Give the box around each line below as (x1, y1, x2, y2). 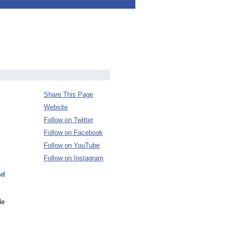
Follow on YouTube (44, 141, 100, 149)
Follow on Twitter (44, 116, 93, 124)
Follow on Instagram (44, 154, 103, 162)
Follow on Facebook (44, 129, 103, 136)
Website (44, 103, 68, 111)
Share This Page (44, 91, 93, 98)
